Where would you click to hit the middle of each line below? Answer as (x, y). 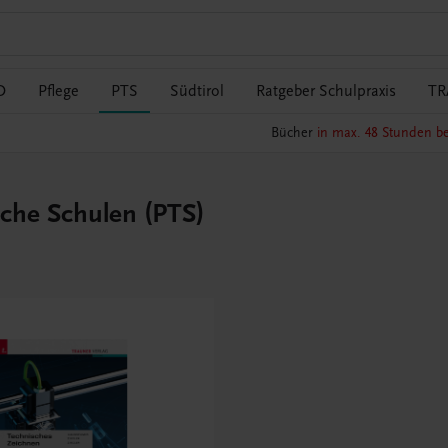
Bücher (293, 133)
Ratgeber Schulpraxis (326, 91)
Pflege (58, 91)
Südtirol (197, 91)
